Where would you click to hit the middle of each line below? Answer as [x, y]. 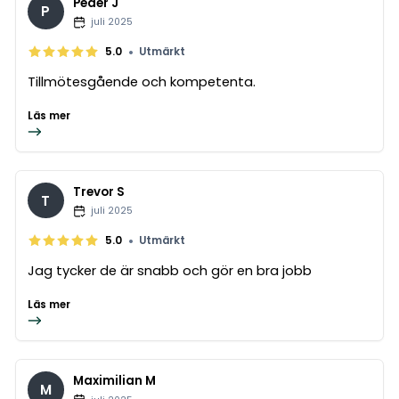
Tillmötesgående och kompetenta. [142, 81]
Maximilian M [114, 381]
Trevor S [98, 192]
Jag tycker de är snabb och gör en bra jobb [170, 270]
